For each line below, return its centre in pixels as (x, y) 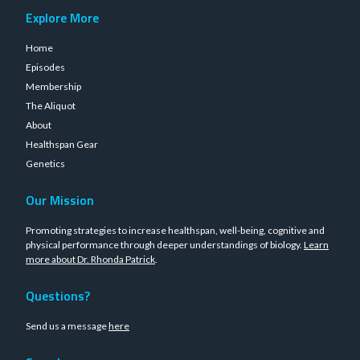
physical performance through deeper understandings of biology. (165, 245)
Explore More (62, 18)
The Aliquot (51, 106)
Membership (53, 86)
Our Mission (60, 200)
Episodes (45, 67)
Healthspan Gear (62, 144)
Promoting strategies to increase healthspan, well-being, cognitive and (175, 230)
